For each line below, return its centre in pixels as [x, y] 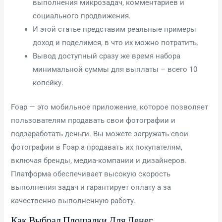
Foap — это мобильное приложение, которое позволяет [110, 107]
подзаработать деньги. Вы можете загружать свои [100, 134]
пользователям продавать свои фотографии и [93, 120]
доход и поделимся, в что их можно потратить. [116, 42]
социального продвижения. [82, 16]
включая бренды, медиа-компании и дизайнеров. [99, 160]
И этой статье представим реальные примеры [115, 29]
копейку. [48, 83]
